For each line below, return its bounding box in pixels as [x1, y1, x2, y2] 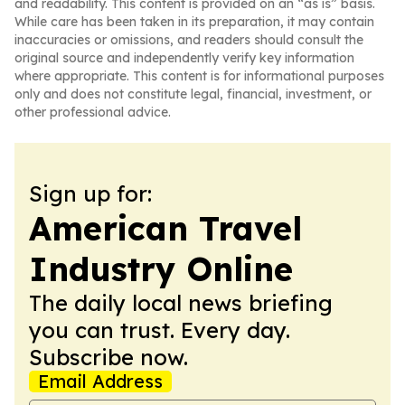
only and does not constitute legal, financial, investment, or [14, 86, 372, 102]
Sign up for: [29, 180, 152, 207]
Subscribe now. [29, 344, 188, 371]
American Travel [29, 208, 302, 249]
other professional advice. [14, 104, 171, 120]
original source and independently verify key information [14, 50, 354, 66]
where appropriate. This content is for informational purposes [14, 68, 384, 84]
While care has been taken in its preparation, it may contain [14, 14, 374, 30]
